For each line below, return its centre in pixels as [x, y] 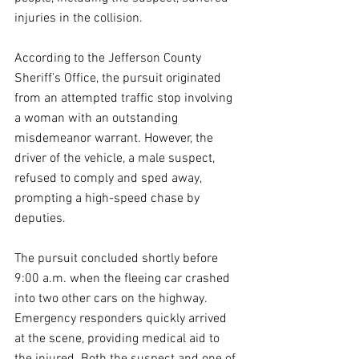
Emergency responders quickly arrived [122, 319]
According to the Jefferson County [109, 58]
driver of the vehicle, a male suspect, [116, 159]
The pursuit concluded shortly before [118, 259]
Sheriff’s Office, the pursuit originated [119, 79]
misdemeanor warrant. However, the [115, 139]
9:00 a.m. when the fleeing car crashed [124, 279]
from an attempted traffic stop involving [125, 99]
